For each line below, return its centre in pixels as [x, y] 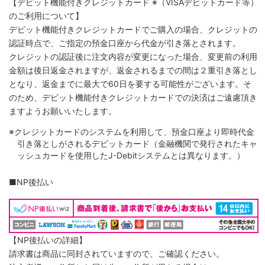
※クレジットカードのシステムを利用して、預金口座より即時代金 [131, 132]
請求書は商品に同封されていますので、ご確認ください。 [116, 253]
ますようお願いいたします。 [62, 111]
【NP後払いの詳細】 [48, 240]
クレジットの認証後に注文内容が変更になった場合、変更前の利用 [133, 57]
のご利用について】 [46, 16]
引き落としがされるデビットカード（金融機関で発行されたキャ [137, 144]
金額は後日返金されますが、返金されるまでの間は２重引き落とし [133, 70]
